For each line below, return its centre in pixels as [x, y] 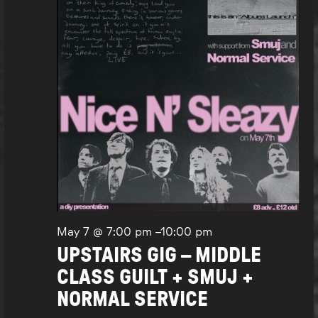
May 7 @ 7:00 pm [104, 232]
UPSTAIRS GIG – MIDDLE [159, 256]
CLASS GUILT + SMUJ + [155, 278]
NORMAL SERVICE [132, 300]
